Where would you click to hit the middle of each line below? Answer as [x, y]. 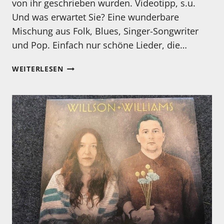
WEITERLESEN [38, 69]
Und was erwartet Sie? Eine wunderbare [95, 17]
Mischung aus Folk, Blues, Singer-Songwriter [105, 31]
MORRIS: [79, 101]
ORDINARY [83, 112]
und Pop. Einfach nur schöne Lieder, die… [99, 45]
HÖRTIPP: [81, 78]
